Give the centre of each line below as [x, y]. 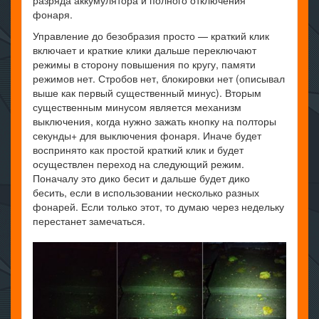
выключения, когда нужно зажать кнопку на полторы [155, 121]
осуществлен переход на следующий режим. [138, 164]
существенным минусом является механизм [137, 107]
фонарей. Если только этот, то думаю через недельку [158, 207]
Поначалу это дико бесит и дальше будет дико [141, 178]
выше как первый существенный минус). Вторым [147, 93]
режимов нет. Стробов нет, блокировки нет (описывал [159, 79]
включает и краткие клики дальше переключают [145, 50]
